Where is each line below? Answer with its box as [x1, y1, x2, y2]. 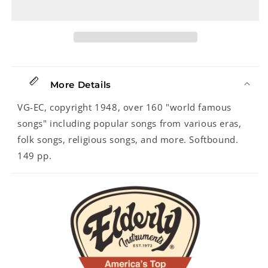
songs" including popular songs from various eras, [17, 117, 242, 129]
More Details [47, 79, 111, 90]
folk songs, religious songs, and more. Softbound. [17, 133, 239, 145]
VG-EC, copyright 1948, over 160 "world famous [17, 101, 232, 113]
